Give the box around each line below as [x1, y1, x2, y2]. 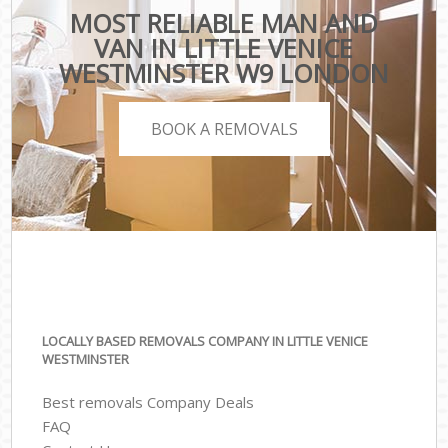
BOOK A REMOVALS [150, 117, 298, 140]
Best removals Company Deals [42, 391, 255, 412]
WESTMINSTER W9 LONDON [58, 56, 389, 91]
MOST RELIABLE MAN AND [69, 6, 378, 41]
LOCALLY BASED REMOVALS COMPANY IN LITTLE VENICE [42, 332, 369, 351]
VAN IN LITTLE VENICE [94, 31, 354, 66]
